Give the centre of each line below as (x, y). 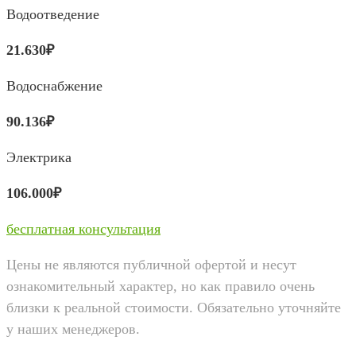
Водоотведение (53, 14)
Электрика (39, 157)
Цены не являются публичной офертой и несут (151, 264)
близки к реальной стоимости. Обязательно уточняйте (174, 307)
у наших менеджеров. (73, 329)
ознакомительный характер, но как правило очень (161, 286)
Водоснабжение (54, 85)
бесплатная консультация (83, 228)
